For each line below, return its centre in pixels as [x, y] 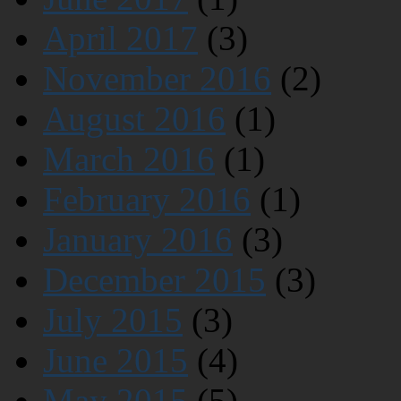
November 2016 [157, 78]
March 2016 [129, 158]
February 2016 [147, 199]
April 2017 [120, 38]
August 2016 [134, 118]
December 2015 [154, 279]
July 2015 [113, 320]
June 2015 [115, 360]
